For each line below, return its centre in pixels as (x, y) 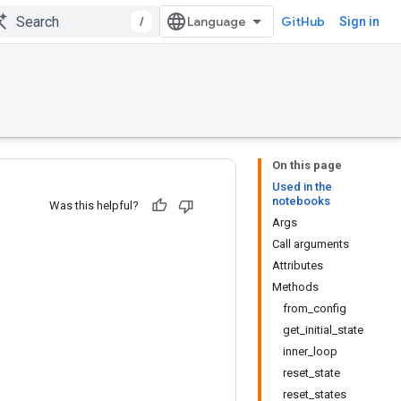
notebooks (301, 201)
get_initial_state (323, 330)
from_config (315, 308)
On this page (307, 165)
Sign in (359, 21)
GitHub (303, 21)
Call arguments (311, 244)
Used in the (302, 187)
